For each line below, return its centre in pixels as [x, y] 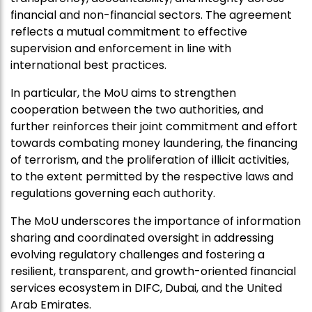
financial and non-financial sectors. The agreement [151, 15]
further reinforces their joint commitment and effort [154, 127]
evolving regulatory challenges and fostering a [138, 255]
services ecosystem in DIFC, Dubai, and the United [146, 288]
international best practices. [88, 65]
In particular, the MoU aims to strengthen [123, 93]
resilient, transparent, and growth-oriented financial [153, 272]
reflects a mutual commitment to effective [129, 32]
